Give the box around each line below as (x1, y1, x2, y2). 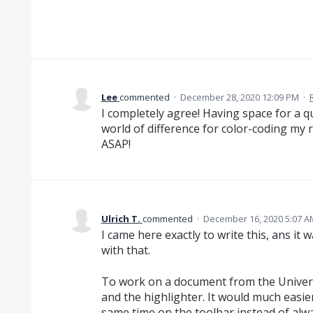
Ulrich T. (101, 212, 140, 226)
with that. (101, 242, 150, 259)
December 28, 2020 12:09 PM (180, 91, 299, 104)
